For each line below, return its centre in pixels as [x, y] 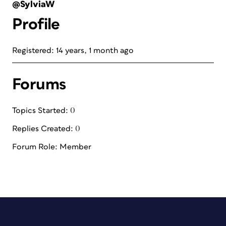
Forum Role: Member [52, 147]
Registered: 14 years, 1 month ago [73, 50]
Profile [36, 24]
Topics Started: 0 [44, 110]
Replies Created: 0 [46, 129]
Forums [39, 84]
